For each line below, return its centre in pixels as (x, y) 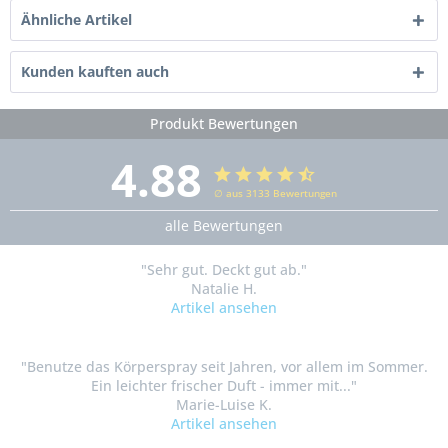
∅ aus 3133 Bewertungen (275, 193)
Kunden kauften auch (95, 71)
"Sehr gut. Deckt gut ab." (224, 269)
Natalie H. (224, 288)
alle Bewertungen (224, 225)
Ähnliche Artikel (76, 19)
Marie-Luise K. (224, 404)
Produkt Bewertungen (224, 123)
